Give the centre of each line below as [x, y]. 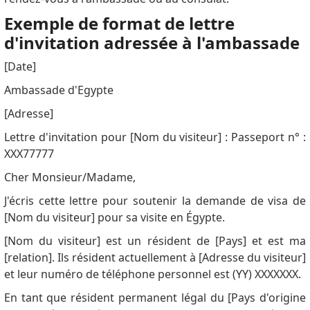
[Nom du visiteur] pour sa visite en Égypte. [114, 218]
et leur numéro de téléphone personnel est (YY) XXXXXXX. [152, 274]
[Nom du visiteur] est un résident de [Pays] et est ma [155, 241]
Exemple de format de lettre [119, 24]
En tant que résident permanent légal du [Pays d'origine [155, 298]
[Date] [20, 67]
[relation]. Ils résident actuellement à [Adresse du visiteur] [155, 258]
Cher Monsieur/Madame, [70, 177]
